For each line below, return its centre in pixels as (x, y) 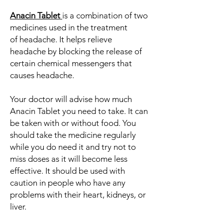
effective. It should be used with (67, 171)
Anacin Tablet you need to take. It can (79, 111)
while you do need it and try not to (73, 147)
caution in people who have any (68, 183)
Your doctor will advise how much (71, 99)
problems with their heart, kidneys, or (78, 195)
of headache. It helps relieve (61, 40)
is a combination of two (105, 16)
